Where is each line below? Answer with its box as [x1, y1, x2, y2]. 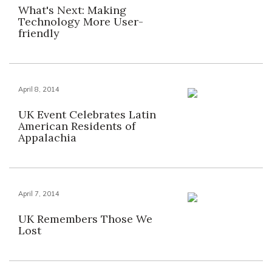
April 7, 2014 [18, 189, 59, 198]
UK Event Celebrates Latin [18, 107, 156, 121]
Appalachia [18, 131, 76, 144]
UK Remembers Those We [18, 212, 152, 226]
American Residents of [18, 119, 135, 133]
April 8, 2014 [18, 85, 59, 93]
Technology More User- [18, 15, 143, 29]
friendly [18, 26, 59, 40]
